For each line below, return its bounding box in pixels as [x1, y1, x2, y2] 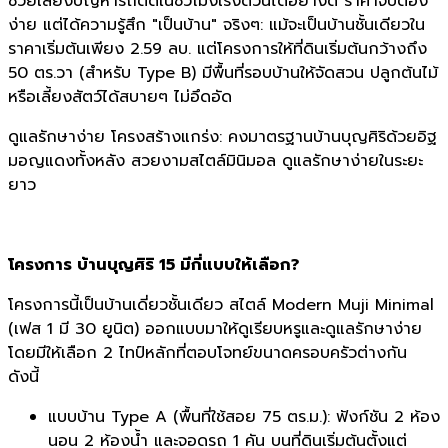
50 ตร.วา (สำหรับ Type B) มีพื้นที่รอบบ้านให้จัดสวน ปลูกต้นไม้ [8, 61, 438, 86]
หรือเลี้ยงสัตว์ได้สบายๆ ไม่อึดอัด [8, 85, 232, 110]
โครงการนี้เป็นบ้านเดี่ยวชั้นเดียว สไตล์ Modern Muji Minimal [8, 293, 434, 318]
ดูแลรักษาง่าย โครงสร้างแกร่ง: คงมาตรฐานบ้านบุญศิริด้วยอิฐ [8, 125, 437, 150]
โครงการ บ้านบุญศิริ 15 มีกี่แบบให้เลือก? [8, 253, 299, 278]
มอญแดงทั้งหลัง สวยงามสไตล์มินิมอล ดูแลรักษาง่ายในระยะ [8, 149, 423, 174]
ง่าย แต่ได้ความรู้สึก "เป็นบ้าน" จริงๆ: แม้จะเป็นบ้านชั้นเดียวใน [8, 13, 425, 38]
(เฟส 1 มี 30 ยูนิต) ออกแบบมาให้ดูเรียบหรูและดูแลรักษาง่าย [8, 317, 422, 342]
